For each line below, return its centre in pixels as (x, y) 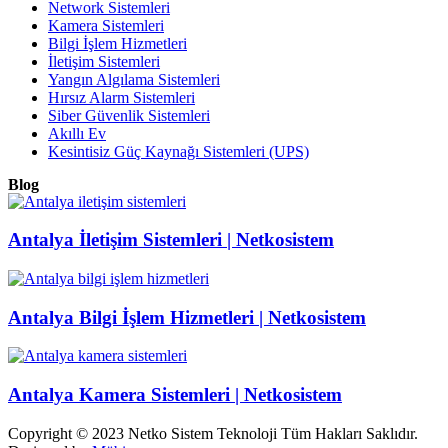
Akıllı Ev (77, 133)
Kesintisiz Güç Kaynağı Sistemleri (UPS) (178, 151)
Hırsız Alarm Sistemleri (121, 97)
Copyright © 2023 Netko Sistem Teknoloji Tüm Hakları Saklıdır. (213, 433)
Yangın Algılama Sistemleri (134, 79)
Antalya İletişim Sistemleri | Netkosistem (171, 240)
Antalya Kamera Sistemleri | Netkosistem (175, 395)
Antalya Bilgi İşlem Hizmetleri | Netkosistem (187, 317)
